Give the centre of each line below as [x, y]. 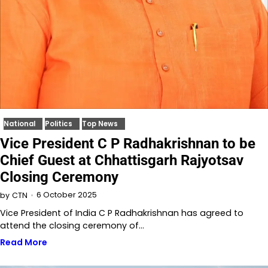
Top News [100, 124]
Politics [59, 124]
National [19, 124]
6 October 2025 [67, 195]
